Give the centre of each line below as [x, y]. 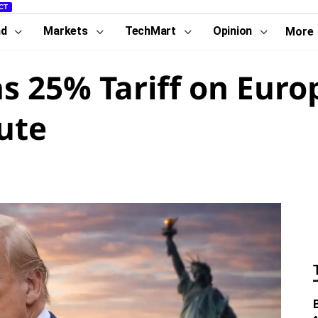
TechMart [150, 31]
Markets [66, 31]
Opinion [232, 31]
